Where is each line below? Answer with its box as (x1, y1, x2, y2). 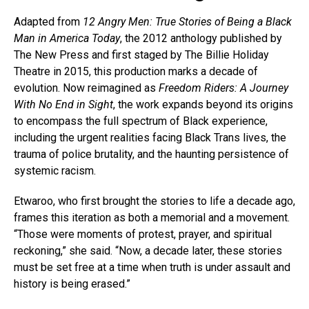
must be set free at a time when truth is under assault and (14, 260, 290, 274)
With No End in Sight (14, 97, 113, 111)
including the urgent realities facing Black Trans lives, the (14, 130, 286, 144)
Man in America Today (14, 31, 120, 45)
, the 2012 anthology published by (120, 31, 282, 45)
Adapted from (14, 14, 83, 28)
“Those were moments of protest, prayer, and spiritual (14, 227, 272, 241)
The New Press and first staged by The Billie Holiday (14, 48, 269, 61)
